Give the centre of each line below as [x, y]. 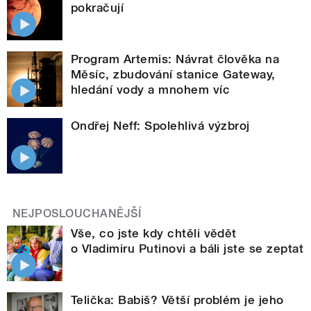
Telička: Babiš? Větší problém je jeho [177, 300]
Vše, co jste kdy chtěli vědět [154, 234]
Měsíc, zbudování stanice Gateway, [173, 75]
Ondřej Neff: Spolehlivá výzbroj [160, 126]
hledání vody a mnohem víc [150, 90]
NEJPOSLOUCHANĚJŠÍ [77, 214]
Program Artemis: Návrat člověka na [175, 59]
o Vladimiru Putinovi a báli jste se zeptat [187, 249]
